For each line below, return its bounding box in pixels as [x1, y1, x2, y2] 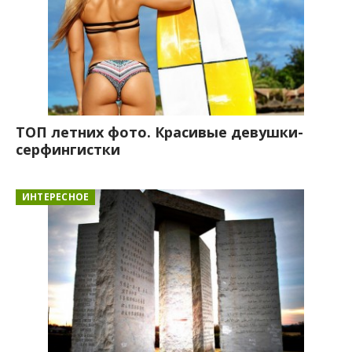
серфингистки [16, 139, 120, 159]
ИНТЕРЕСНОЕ [22, 189, 90, 203]
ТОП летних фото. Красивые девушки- [16, 122, 303, 141]
